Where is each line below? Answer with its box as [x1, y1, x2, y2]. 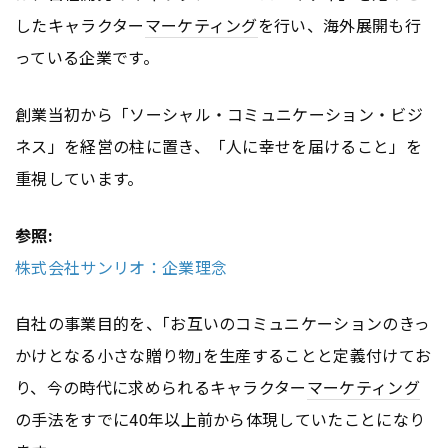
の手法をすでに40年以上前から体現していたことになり [15, 407, 426, 432]
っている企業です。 [15, 44, 159, 69]
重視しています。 [15, 165, 144, 190]
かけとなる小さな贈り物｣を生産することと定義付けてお [15, 343, 432, 368]
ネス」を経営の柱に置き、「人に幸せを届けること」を [15, 133, 423, 158]
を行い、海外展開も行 [257, 12, 422, 37]
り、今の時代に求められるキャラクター [15, 375, 307, 400]
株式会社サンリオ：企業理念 [15, 254, 228, 279]
